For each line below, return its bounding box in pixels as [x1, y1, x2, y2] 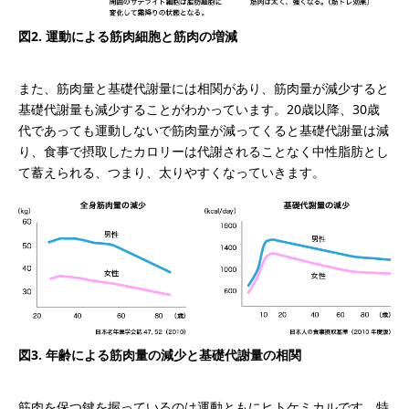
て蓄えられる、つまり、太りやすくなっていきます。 [18, 163, 325, 181]
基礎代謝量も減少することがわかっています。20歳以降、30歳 [18, 100, 380, 118]
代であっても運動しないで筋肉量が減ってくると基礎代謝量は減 [18, 121, 389, 139]
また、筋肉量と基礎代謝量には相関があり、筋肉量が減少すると [18, 79, 389, 97]
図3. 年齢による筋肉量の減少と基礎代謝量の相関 [18, 346, 301, 364]
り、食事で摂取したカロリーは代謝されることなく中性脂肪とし [18, 142, 389, 160]
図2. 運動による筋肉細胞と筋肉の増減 [18, 26, 237, 45]
